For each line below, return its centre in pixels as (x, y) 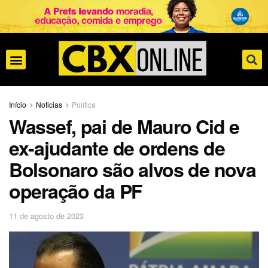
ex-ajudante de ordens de (117, 148)
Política (84, 105)
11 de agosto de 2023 (46, 216)
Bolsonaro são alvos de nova (133, 170)
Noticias (49, 105)
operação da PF (76, 191)
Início (18, 105)
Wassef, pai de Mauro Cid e (124, 127)
